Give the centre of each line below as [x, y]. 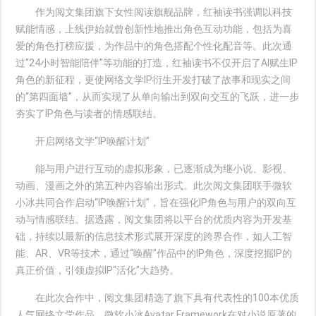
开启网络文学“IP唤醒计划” [83, 141]
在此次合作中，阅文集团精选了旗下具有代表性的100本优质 [158, 298]
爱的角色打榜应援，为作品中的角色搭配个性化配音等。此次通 [154, 46]
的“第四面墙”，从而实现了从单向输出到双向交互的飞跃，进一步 [158, 97]
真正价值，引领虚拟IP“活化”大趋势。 [98, 270]
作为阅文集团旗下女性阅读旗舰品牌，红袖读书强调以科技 [154, 12]
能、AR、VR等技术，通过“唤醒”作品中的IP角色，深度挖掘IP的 [154, 253]
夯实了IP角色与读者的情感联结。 [89, 114]
